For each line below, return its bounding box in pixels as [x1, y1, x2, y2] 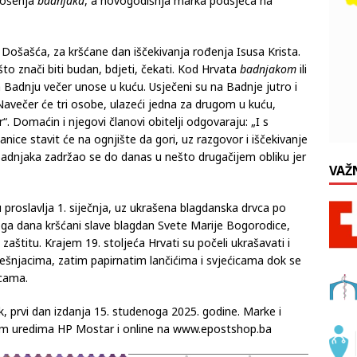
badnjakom [240, 89, 296, 105]
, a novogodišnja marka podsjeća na [84, 21, 273, 37]
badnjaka [37, 21, 84, 37]
